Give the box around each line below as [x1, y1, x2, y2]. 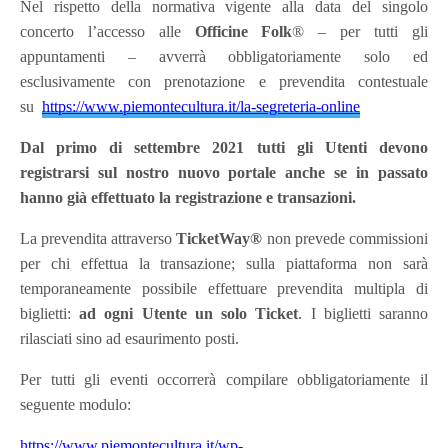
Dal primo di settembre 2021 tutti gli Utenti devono [20, 138, 428, 156]
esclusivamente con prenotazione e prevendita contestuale [20, 72, 428, 90]
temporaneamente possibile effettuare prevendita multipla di [20, 279, 428, 297]
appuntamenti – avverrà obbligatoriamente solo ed [20, 47, 428, 65]
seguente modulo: [20, 395, 132, 413]
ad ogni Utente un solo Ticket [79, 304, 299, 322]
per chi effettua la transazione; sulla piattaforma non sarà [20, 254, 428, 272]
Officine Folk [194, 22, 293, 40]
